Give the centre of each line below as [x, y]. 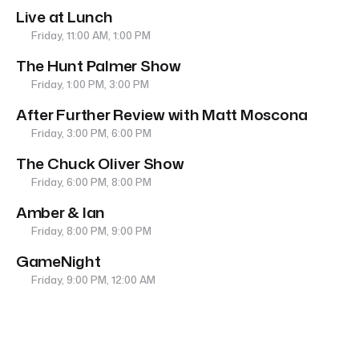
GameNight [58, 261]
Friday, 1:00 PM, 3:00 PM [89, 85]
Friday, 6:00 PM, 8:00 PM [91, 182]
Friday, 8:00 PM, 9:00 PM [91, 231]
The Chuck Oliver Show [100, 163]
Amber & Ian [61, 212]
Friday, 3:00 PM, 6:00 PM [91, 133]
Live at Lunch [65, 17]
